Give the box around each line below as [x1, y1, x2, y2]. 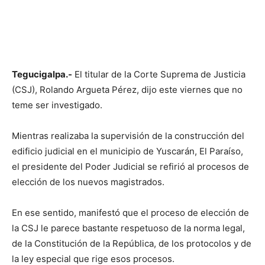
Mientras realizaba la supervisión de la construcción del [12, 130, 244, 142]
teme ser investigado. [12, 99, 102, 111]
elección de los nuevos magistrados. [12, 176, 164, 188]
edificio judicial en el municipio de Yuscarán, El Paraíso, [12, 146, 243, 157]
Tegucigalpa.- [12, 69, 72, 80]
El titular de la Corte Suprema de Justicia [72, 69, 245, 80]
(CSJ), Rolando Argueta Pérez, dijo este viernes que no [12, 84, 243, 96]
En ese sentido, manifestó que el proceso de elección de [12, 207, 249, 219]
